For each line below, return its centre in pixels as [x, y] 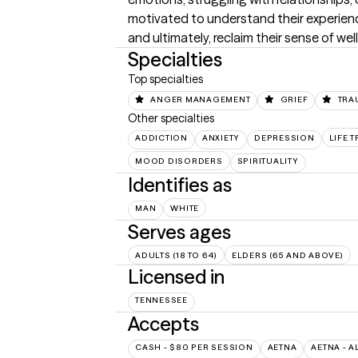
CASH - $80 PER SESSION [194, 347]
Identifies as [180, 185]
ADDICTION [161, 137]
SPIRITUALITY [268, 161]
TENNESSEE [161, 300]
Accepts [163, 324]
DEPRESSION [284, 137]
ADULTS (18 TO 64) [176, 255]
